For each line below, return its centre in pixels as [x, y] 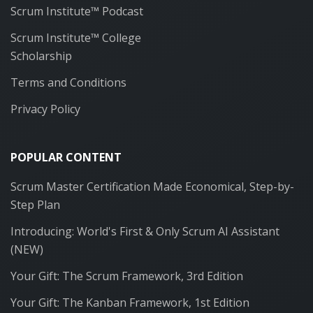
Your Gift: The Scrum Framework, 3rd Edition [127, 276]
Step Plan [35, 205]
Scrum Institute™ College [76, 37]
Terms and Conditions [68, 82]
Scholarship [41, 56]
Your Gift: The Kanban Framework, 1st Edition [130, 303]
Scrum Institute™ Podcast [77, 11]
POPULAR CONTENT [66, 157]
